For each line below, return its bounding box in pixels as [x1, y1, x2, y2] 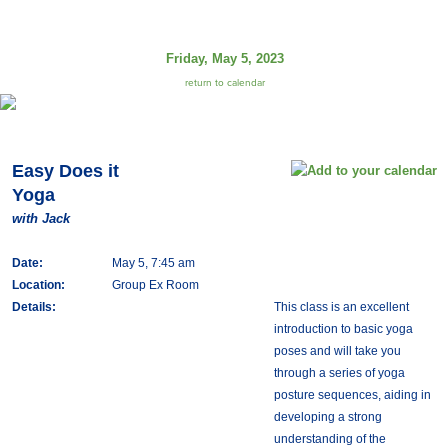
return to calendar [184, 77, 265, 89]
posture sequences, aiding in [273, 388, 431, 402]
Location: [11, 278, 65, 292]
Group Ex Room [111, 278, 199, 292]
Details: [11, 300, 56, 314]
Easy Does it [11, 161, 119, 181]
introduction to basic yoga [273, 322, 413, 336]
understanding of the [273, 432, 386, 446]
